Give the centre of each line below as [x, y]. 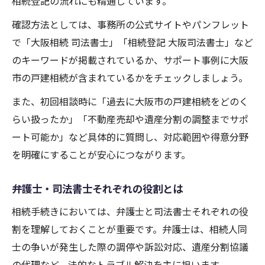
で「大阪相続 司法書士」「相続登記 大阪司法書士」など [132, 42]
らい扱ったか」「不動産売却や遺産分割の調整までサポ [130, 119]
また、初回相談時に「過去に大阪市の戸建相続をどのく [130, 101]
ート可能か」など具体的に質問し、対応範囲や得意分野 [130, 137]
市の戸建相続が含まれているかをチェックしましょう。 [130, 78]
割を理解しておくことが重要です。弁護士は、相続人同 [130, 229]
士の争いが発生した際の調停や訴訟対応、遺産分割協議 [130, 247]
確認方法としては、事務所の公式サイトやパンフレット [130, 25]
